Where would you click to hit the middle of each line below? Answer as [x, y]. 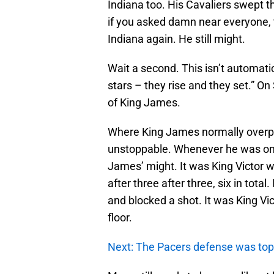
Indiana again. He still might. [176, 39]
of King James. [144, 102]
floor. [120, 217]
